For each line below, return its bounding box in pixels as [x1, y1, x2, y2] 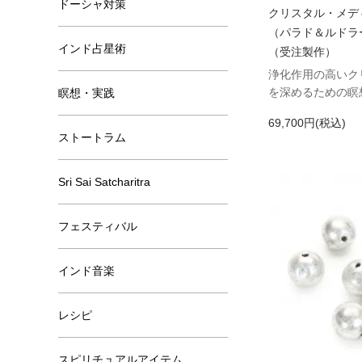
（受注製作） [268, 45, 336, 59]
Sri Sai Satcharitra [58, 175, 150, 188]
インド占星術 [58, 42, 126, 55]
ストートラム [58, 131, 126, 144]
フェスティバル [58, 220, 137, 233]
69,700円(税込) [268, 116, 346, 130]
